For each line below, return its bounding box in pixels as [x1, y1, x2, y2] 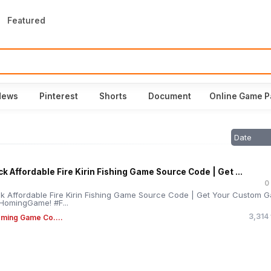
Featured [7, 16, 45, 25]
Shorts [99, 91, 127, 101]
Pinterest [39, 91, 78, 101]
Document [148, 91, 191, 101]
